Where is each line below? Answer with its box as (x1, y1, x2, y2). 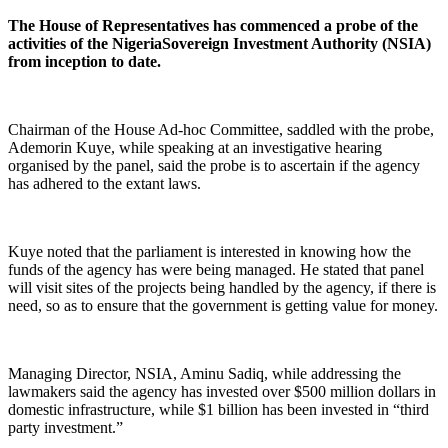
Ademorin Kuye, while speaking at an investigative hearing (8, 139, 382, 156)
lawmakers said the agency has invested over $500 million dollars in (8, 383, 436, 400)
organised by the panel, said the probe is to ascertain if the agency (8, 157, 420, 174)
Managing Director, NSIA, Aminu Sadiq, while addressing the (8, 365, 401, 382)
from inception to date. (8, 53, 161, 70)
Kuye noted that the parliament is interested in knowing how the (8, 243, 411, 260)
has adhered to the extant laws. (8, 175, 201, 192)
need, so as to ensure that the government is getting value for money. (8, 297, 438, 314)
